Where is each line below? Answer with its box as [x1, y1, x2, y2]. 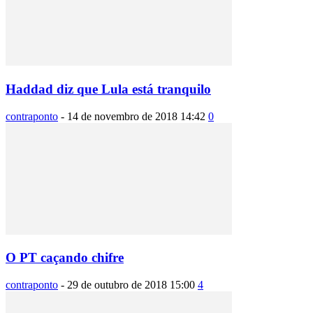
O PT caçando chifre [6, 250, 124, 265]
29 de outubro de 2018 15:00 [67, 279, 195, 291]
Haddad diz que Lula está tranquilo [6, 81, 211, 96]
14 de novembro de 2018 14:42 [67, 110, 205, 122]
